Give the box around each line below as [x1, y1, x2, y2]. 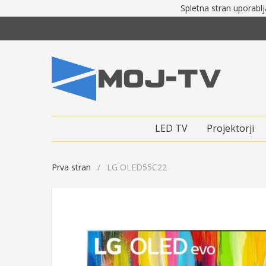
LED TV [155, 121, 188, 135]
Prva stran [52, 161, 91, 173]
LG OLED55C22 [107, 161, 167, 173]
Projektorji [207, 121, 254, 135]
